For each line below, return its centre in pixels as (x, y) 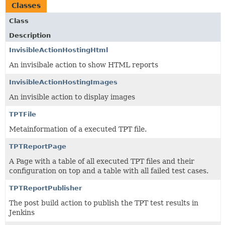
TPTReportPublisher (45, 188)
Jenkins (22, 212)
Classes (26, 6)
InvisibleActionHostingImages (63, 82)
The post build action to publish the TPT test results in (104, 203)
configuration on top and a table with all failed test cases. (109, 171)
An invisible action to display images (72, 97)
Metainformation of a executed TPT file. (78, 129)
